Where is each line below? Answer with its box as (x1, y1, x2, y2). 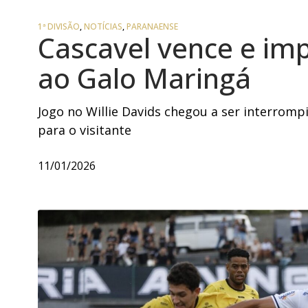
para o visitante (38, 122, 132, 139)
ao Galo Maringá (38, 59, 251, 98)
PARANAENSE (126, 21, 178, 33)
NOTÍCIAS (84, 21, 122, 33)
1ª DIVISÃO (38, 21, 80, 33)
